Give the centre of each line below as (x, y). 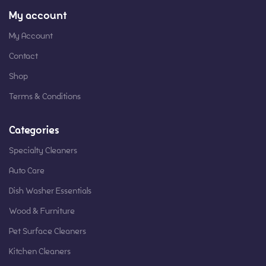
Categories (34, 130)
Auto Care (27, 170)
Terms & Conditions (45, 96)
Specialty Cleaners (43, 150)
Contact (23, 56)
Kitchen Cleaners (40, 251)
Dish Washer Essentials (50, 191)
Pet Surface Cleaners (47, 231)
